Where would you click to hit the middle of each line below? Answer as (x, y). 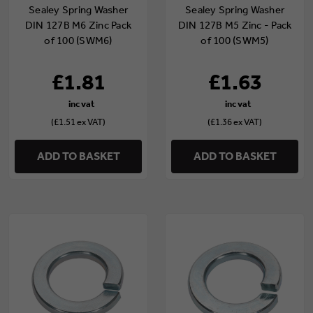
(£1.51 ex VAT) (78, 122)
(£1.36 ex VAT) (235, 122)
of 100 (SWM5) (235, 41)
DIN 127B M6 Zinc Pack (78, 26)
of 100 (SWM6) (78, 41)
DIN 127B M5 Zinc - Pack (235, 26)
